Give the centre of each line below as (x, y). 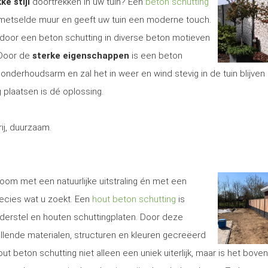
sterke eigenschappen (81, 56)
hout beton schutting (134, 199)
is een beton (156, 56)
